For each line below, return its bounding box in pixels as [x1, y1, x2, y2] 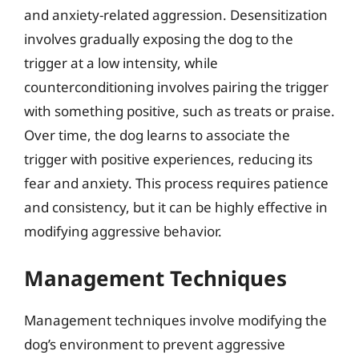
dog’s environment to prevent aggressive [24, 335, 285, 353]
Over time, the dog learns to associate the [24, 125, 290, 144]
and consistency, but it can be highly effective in [24, 197, 328, 216]
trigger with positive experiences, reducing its [24, 149, 313, 168]
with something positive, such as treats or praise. [24, 101, 335, 120]
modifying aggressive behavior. [24, 221, 222, 240]
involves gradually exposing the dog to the [24, 29, 293, 48]
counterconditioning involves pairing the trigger [24, 77, 329, 96]
